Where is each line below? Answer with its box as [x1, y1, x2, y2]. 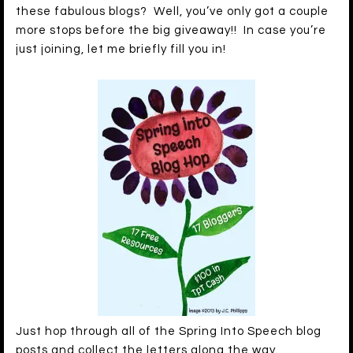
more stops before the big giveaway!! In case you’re [16, 24, 326, 37]
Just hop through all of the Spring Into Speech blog [16, 325, 321, 338]
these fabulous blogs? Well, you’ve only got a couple [16, 6, 329, 18]
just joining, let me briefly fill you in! [16, 43, 226, 56]
